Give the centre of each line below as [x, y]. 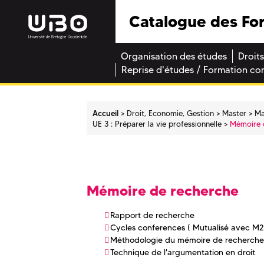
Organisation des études [174, 57]
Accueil [106, 113]
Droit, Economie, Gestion [171, 113]
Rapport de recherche [152, 215]
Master [235, 113]
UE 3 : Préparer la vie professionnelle [157, 123]
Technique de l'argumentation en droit [183, 253]
